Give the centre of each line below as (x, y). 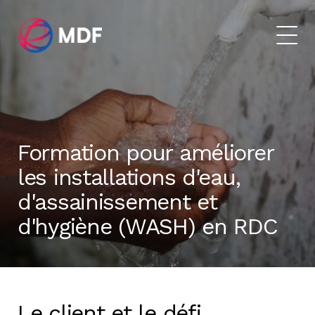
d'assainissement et (117, 202)
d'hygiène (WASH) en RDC (148, 226)
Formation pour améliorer (146, 153)
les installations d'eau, (129, 177)
